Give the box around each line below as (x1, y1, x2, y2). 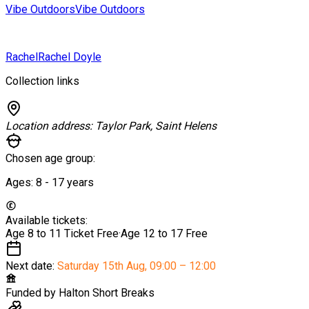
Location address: (6, 119, 95, 132)
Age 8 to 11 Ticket (6, 226, 97, 240)
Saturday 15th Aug (57, 259, 145, 272)
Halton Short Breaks (59, 286, 154, 299)
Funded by (6, 286, 56, 299)
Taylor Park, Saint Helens (95, 119, 217, 132)
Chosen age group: (6, 151, 95, 165)
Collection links (6, 74, 79, 88)
